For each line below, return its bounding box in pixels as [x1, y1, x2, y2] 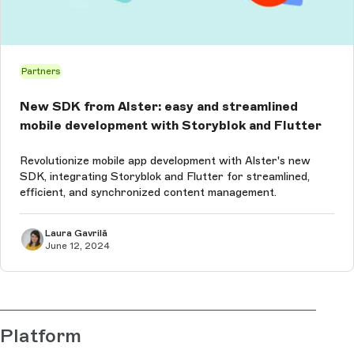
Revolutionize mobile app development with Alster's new [20, 154, 311, 168]
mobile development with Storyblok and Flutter [20, 117, 322, 133]
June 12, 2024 [45, 240, 110, 252]
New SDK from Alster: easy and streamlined [20, 98, 298, 114]
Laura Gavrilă [45, 228, 107, 239]
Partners [21, 66, 61, 77]
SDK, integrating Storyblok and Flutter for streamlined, [20, 170, 310, 184]
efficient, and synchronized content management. [20, 186, 277, 200]
